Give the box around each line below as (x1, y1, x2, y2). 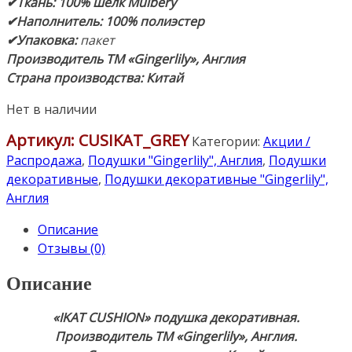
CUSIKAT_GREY (79, 130, 189, 152)
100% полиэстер (105, 13, 204, 31)
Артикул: (6, 130, 79, 152)
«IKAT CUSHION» (53, 308, 153, 326)
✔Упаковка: (6, 31, 80, 49)
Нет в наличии (6, 101, 97, 119)
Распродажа (6, 152, 82, 170)
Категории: (192, 133, 263, 151)
